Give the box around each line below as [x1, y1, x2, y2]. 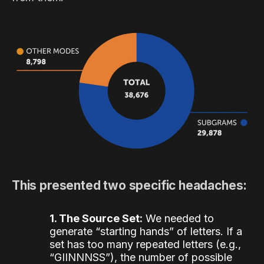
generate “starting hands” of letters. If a [49, 225, 242, 237]
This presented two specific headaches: [12, 177, 247, 193]
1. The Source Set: [49, 212, 143, 225]
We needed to [143, 212, 214, 225]
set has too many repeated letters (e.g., [49, 237, 241, 250]
